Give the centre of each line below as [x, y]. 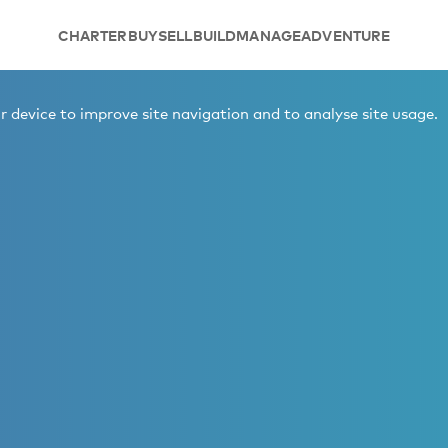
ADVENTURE [346, 35]
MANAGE [269, 35]
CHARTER [92, 35]
